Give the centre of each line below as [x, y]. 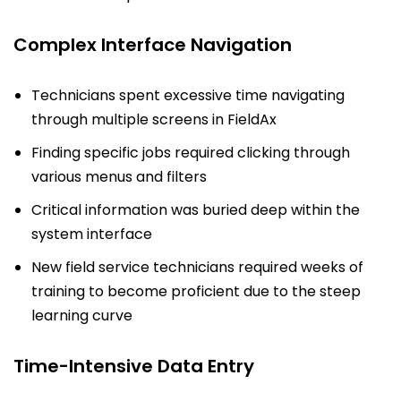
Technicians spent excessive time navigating [188, 95]
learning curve [82, 315]
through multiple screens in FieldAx [154, 119]
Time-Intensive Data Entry [134, 366]
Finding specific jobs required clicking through [191, 152]
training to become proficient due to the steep [196, 291]
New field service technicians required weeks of [197, 267]
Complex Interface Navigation [153, 44]
